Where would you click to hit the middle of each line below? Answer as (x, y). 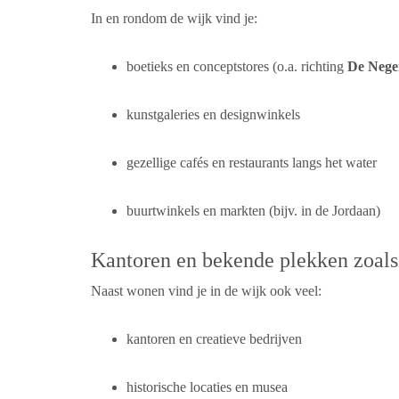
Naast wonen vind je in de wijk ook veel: (206, 291)
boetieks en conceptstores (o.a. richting (237, 66)
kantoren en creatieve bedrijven (214, 339)
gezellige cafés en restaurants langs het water (252, 163)
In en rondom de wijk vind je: (174, 18)
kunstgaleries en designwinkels (213, 114)
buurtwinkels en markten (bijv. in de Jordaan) (253, 211)
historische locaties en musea (207, 387)
